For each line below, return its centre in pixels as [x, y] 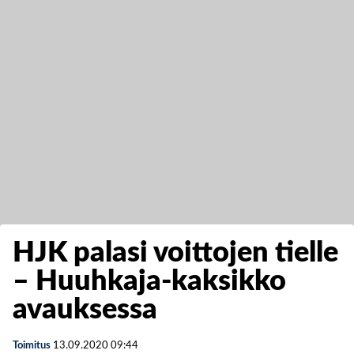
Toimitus [32, 346]
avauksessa [85, 310]
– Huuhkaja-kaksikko [149, 281]
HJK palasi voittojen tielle [175, 253]
